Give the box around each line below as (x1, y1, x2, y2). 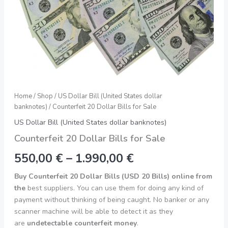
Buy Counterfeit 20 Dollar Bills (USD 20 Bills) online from (14, 171, 212, 181)
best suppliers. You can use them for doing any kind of (27, 183, 204, 193)
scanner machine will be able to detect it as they (14, 206, 173, 216)
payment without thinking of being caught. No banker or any (14, 194, 209, 205)
